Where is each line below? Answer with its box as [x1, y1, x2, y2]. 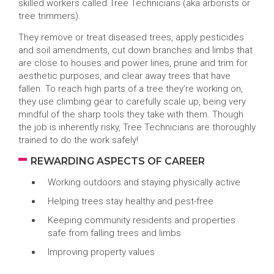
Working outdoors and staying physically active [47, 177, 240, 188]
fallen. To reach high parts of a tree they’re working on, [18, 83, 243, 94]
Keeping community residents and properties [47, 215, 235, 226]
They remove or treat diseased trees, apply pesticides [18, 32, 244, 43]
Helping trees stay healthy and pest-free [47, 196, 218, 207]
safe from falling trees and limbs [47, 228, 181, 239]
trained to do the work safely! [18, 135, 141, 146]
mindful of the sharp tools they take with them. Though [18, 109, 243, 120]
